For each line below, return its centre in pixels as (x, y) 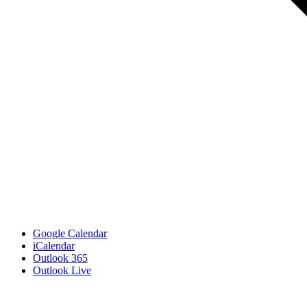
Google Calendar (70, 233)
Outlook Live (62, 270)
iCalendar (54, 245)
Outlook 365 (60, 258)
